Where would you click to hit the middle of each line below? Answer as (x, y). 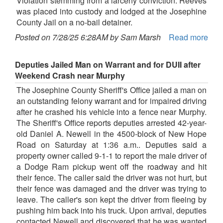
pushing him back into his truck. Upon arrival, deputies (111, 211)
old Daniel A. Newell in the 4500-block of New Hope (111, 134)
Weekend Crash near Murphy (70, 76)
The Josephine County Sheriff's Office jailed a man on (111, 90)
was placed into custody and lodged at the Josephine (111, 11)
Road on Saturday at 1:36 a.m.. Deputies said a (111, 145)
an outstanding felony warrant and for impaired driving (111, 101)
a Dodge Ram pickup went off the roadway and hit (111, 167)
